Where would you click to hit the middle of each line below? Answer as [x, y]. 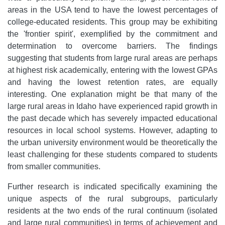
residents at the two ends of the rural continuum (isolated [113, 210]
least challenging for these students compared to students [113, 154]
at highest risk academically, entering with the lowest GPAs [113, 70]
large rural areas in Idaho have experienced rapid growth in [113, 106]
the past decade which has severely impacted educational [113, 118]
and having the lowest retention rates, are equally [113, 82]
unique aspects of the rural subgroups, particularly [113, 198]
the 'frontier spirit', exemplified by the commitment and [113, 34]
